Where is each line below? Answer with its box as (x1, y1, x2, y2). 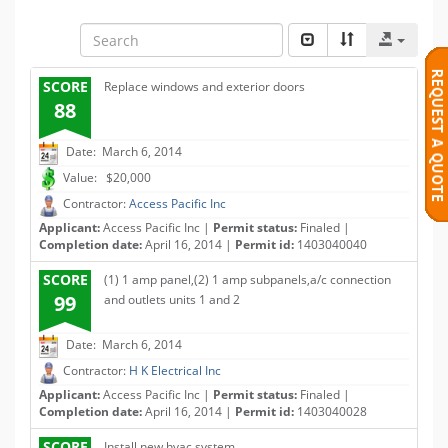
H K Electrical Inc (129, 362, 221, 380)
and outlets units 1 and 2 (104, 291, 240, 308)
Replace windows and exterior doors (104, 78, 305, 95)
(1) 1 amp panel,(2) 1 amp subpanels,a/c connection (104, 271, 391, 288)
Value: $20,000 (63, 169, 151, 187)
